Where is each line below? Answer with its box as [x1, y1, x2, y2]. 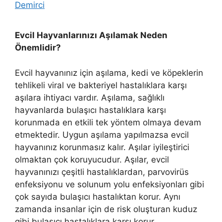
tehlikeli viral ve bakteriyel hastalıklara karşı [15, 80, 187, 90]
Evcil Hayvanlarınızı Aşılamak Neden [15, 30, 167, 41]
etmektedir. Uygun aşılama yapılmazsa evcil [15, 129, 189, 140]
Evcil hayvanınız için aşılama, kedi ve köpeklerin [15, 67, 203, 78]
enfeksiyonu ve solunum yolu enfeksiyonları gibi [15, 179, 204, 189]
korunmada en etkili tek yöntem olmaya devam [15, 117, 201, 127]
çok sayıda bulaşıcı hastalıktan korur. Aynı [15, 191, 180, 202]
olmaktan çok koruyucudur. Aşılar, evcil [15, 154, 169, 165]
